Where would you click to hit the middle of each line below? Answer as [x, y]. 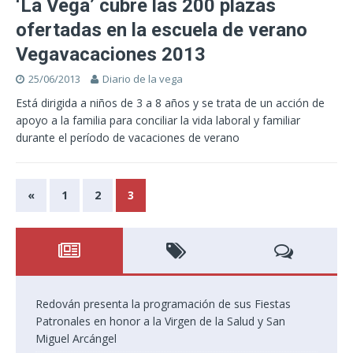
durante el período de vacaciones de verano [128, 138]
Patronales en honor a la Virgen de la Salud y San [160, 321]
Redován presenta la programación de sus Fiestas [163, 304]
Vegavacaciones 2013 [111, 55]
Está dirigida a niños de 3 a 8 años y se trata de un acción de [170, 103]
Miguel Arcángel [76, 339]
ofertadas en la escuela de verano [162, 30]
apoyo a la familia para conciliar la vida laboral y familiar [158, 121]
